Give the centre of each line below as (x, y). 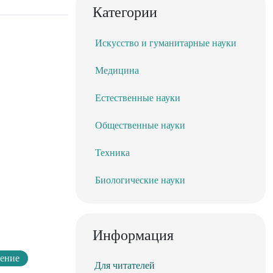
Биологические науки (140, 180)
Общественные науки (140, 126)
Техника (112, 153)
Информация (133, 236)
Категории (125, 12)
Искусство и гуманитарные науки (166, 43)
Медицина (117, 71)
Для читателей (125, 266)
